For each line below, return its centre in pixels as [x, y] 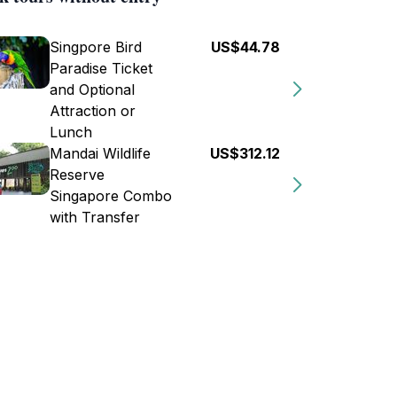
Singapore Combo [111, 196]
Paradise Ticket [101, 68]
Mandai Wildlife [100, 153]
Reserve [77, 175]
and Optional [92, 90]
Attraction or [93, 111]
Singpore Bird [96, 47]
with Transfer [95, 217]
